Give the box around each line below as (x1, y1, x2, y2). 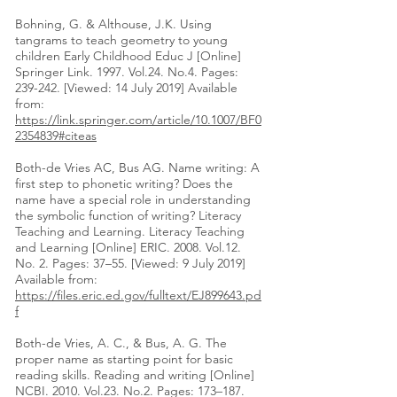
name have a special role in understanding (15, 191, 251, 208)
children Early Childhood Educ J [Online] (15, 48, 241, 65)
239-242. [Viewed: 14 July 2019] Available (15, 80, 237, 97)
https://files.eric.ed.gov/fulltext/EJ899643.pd (15, 287, 261, 304)
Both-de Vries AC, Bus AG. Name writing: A (15, 160, 260, 176)
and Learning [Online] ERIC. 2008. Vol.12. (15, 239, 241, 256)
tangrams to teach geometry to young (15, 32, 228, 49)
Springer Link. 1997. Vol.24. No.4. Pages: (15, 64, 238, 81)
